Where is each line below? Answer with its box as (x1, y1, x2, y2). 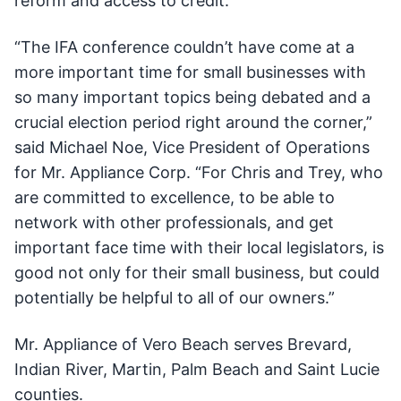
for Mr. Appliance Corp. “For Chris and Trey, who (14, 163, 383, 182)
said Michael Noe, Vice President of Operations (14, 138, 370, 157)
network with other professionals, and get (14, 213, 334, 232)
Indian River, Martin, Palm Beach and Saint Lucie (14, 360, 380, 379)
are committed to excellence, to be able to (14, 188, 335, 207)
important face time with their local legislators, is (14, 238, 384, 257)
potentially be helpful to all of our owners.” (14, 288, 335, 307)
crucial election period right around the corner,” (14, 113, 372, 132)
